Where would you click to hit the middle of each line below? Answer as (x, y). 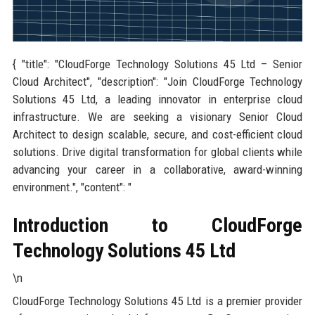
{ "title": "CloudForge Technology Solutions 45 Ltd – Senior (157, 64)
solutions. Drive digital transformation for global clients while (157, 152)
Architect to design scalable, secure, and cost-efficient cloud (157, 134)
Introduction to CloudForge (157, 225)
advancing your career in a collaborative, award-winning (157, 169)
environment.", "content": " (72, 187)
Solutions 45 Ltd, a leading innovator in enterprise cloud (157, 99)
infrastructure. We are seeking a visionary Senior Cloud (157, 116)
